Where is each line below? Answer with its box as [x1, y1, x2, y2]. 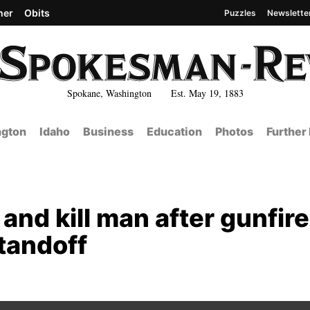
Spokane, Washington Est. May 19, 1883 [66, 86, 244, 100]
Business [82, 125, 134, 138]
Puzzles [224, 7, 256, 18]
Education [146, 125, 202, 138]
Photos [215, 125, 253, 138]
